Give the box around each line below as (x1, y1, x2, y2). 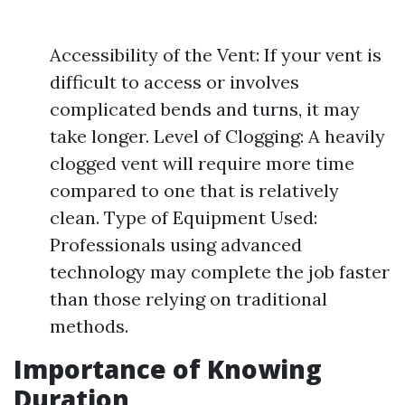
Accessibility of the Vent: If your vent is (50, 43, 381, 66)
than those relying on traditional (50, 287, 327, 310)
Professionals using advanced (50, 233, 302, 256)
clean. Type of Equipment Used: (50, 206, 317, 229)
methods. (50, 315, 128, 337)
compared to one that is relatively (50, 179, 339, 202)
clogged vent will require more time (50, 152, 354, 174)
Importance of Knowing (14, 352, 322, 386)
